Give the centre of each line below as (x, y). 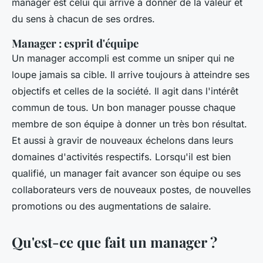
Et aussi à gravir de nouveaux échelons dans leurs (122, 140)
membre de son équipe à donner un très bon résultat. (129, 124)
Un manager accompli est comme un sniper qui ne (123, 58)
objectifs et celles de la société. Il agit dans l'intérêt (125, 91)
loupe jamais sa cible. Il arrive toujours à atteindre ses (131, 74)
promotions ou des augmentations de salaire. (113, 206)
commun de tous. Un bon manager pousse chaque (124, 107)
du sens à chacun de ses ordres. (85, 18)
